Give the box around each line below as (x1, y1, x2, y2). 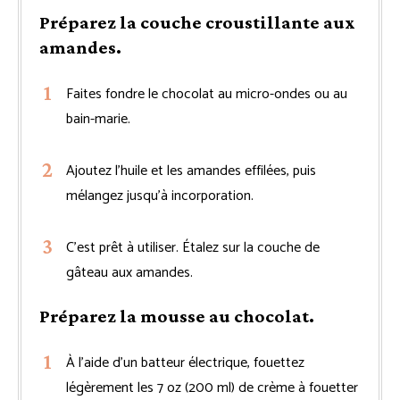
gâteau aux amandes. (66, 260, 193, 285)
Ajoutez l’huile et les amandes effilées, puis (66, 158, 316, 183)
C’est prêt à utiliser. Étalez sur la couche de (66, 235, 320, 260)
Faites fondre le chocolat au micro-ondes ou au (66, 81, 347, 106)
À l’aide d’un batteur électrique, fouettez (66, 350, 304, 375)
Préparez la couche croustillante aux (39, 11, 355, 33)
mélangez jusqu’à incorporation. (66, 183, 254, 208)
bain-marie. (66, 106, 130, 131)
